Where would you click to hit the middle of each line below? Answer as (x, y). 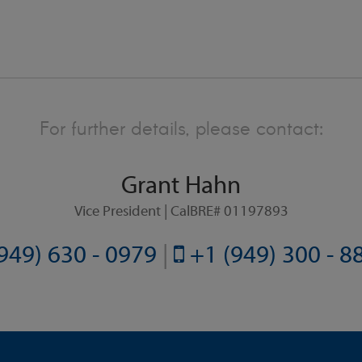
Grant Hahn (181, 187)
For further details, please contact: (181, 130)
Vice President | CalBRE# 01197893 (181, 213)
